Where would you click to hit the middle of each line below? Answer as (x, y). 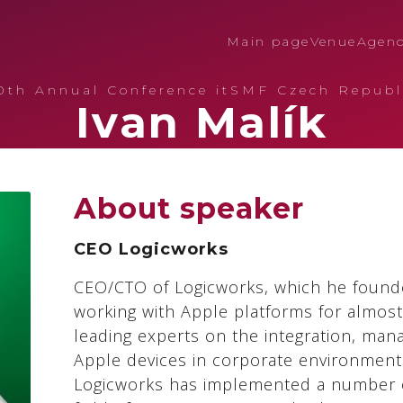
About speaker (189, 208)
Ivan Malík (201, 122)
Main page (268, 41)
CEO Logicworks (151, 249)
